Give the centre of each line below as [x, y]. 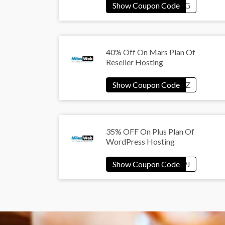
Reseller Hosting [135, 62]
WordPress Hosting [140, 142]
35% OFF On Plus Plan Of [150, 132]
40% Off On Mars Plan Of [151, 52]
